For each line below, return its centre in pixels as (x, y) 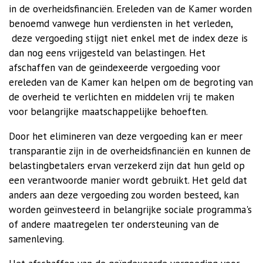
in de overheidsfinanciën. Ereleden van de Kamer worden (130, 9)
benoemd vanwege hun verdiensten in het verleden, (121, 23)
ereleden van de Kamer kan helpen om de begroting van (131, 82)
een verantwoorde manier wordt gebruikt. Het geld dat (128, 180)
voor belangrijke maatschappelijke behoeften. (108, 112)
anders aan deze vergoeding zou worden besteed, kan (124, 195)
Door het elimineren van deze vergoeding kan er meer (126, 136)
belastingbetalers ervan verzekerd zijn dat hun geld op (127, 166)
